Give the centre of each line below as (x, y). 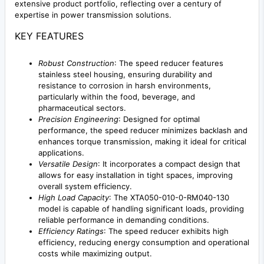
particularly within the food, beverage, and (117, 96)
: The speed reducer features (169, 63)
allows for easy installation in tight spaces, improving (136, 175)
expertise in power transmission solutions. (93, 14)
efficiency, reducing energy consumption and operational (144, 242)
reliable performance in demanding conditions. (124, 220)
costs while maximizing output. (95, 253)
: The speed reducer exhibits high (166, 231)
